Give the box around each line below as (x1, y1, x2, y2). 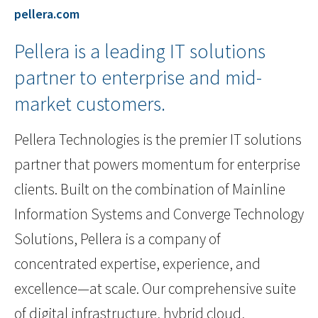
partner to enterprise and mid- (14, 65, 262, 91)
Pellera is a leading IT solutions (14, 38, 265, 65)
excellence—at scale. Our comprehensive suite (14, 279, 296, 299)
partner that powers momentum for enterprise (14, 155, 300, 175)
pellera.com (14, 6, 79, 23)
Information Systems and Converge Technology (14, 204, 304, 224)
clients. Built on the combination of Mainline (14, 180, 285, 199)
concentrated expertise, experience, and (14, 254, 261, 274)
